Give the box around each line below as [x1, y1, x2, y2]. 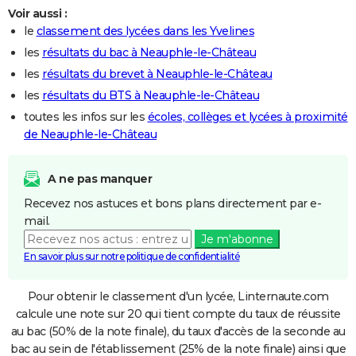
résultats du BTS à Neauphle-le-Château [42, 87, 259, 103]
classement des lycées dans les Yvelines [36, 23, 254, 38]
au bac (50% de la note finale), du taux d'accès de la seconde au [10, 323, 346, 339]
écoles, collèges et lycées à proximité [147, 109, 348, 124]
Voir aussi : [8, 6, 67, 21]
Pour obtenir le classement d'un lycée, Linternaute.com [27, 288, 329, 304]
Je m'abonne [200, 231, 273, 246]
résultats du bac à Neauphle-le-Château [42, 44, 256, 60]
